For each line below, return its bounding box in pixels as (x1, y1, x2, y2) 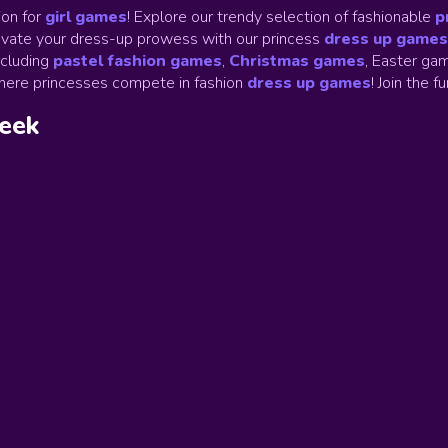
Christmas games (229, 50, 365, 72)
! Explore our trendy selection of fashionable (127, 6, 431, 28)
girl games (45, 6, 127, 28)
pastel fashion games (53, 50, 222, 72)
